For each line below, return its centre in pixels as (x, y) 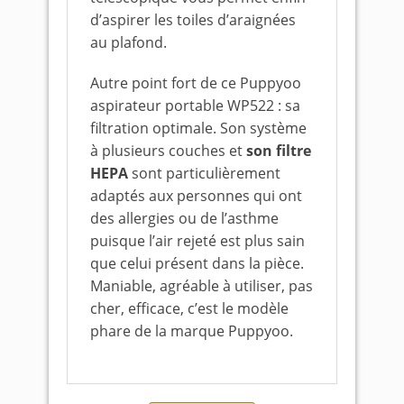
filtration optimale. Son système (198, 128)
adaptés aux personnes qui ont (196, 196)
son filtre (279, 151)
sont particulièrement (204, 173)
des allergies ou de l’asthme (184, 218)
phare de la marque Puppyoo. (192, 331)
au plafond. (129, 42)
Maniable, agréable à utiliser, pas (202, 286)
